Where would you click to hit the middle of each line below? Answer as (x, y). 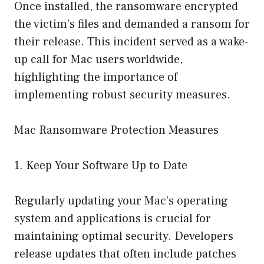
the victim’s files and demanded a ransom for (132, 24)
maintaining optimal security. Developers (124, 236)
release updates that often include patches (125, 254)
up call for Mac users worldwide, (98, 59)
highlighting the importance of (96, 77)
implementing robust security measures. (122, 95)
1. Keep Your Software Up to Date (101, 165)
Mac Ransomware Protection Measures (116, 130)
